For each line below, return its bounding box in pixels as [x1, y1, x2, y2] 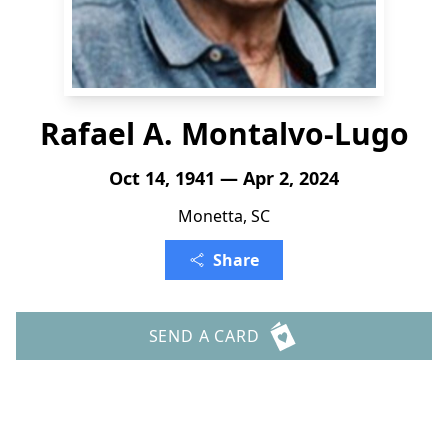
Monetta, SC [178, 205, 270, 227]
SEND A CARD [148, 325, 260, 347]
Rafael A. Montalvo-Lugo [39, 113, 409, 154]
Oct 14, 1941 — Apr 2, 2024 [109, 166, 339, 190]
